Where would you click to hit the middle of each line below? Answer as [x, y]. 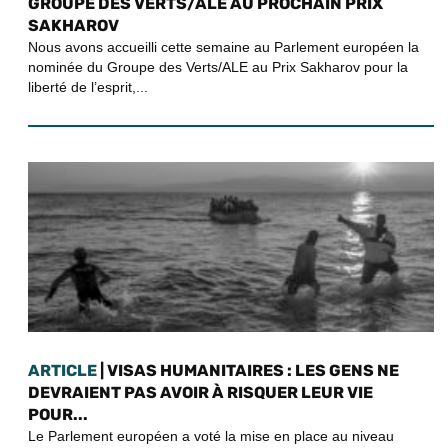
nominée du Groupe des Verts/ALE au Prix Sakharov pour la [218, 66]
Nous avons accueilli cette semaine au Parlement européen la [223, 46]
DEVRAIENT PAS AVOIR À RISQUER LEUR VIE [200, 392]
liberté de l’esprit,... [88, 86]
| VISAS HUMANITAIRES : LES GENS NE [248, 370]
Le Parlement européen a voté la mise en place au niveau [211, 435]
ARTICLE [62, 370]
